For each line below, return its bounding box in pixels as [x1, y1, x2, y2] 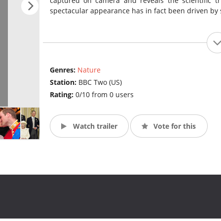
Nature [77, 65, 101, 75]
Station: [49, 77, 78, 87]
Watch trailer [71, 121, 117, 131]
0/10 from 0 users [75, 90, 134, 100]
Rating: [49, 90, 75, 100]
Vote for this [151, 121, 196, 131]
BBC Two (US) [78, 77, 122, 87]
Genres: [49, 65, 77, 75]
